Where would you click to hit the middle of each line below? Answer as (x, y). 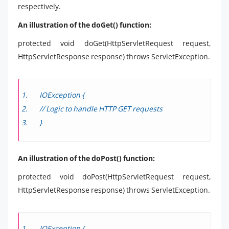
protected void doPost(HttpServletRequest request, (114, 176)
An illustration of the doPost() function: (86, 158)
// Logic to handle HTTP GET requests (101, 108)
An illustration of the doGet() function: (85, 25)
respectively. (39, 6)
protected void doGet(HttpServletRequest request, (114, 43)
